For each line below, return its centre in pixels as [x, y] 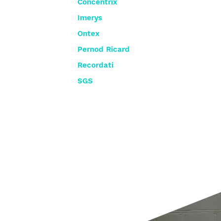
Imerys [90, 18]
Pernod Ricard [104, 50]
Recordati [96, 66]
